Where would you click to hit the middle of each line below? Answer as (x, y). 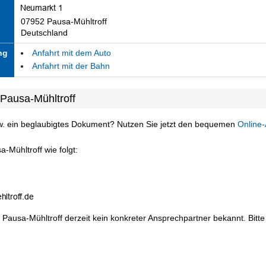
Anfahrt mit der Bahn (71, 66)
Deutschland (44, 32)
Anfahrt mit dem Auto (71, 53)
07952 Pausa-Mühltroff (64, 21)
